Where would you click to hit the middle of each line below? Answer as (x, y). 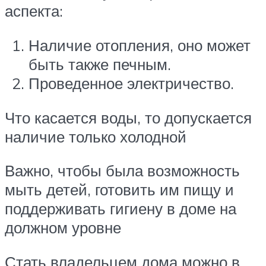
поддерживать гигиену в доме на (121, 209)
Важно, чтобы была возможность (122, 171)
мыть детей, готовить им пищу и (119, 190)
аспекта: (34, 11)
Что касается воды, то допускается (128, 117)
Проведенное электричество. (131, 83)
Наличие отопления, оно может (140, 45)
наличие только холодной (96, 136)
